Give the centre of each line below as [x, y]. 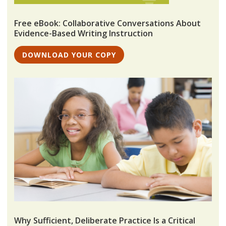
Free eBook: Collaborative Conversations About [108, 23]
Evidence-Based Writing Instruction [84, 34]
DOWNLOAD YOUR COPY [69, 55]
